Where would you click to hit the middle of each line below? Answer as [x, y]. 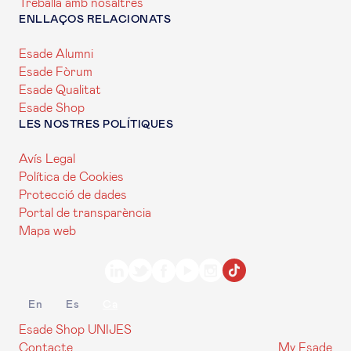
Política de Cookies [71, 177]
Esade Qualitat [60, 90]
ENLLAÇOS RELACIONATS [95, 20]
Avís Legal [47, 159]
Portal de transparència [85, 213]
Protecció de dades [73, 195]
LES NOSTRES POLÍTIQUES [96, 125]
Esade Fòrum [56, 72]
